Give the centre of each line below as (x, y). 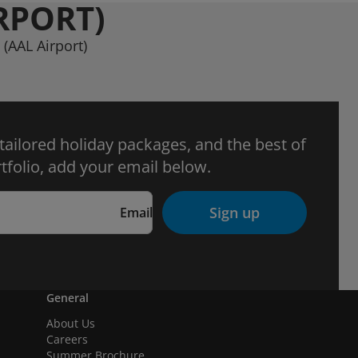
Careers (67, 339)
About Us (71, 323)
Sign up (234, 213)
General (68, 298)
